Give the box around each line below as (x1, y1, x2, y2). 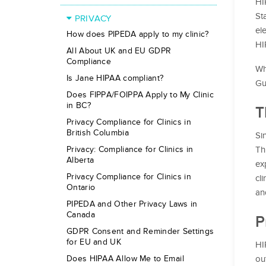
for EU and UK (66, 237, 121, 248)
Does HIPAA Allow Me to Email (66, 254, 185, 264)
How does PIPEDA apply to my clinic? (66, 29, 209, 40)
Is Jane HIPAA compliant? (66, 73, 164, 84)
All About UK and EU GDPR (66, 46, 172, 56)
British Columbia (66, 128, 129, 138)
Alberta (66, 155, 94, 166)
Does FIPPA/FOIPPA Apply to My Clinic (66, 90, 214, 100)
